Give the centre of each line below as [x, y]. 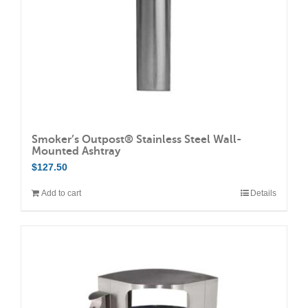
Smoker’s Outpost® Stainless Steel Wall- [136, 139]
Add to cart [61, 193]
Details [263, 193]
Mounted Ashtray [76, 151]
